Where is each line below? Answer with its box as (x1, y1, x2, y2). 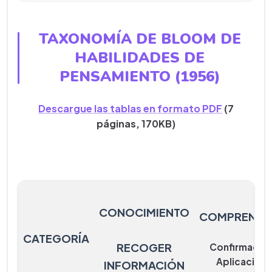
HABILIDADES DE (75, 48, 205, 68)
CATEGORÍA (23, 231, 89, 246)
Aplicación (216, 256, 267, 268)
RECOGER (117, 240, 172, 255)
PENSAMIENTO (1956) (59, 67, 220, 87)
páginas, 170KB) (97, 117, 175, 131)
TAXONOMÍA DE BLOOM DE (38, 29, 241, 49)
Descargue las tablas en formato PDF (38, 102, 222, 115)
